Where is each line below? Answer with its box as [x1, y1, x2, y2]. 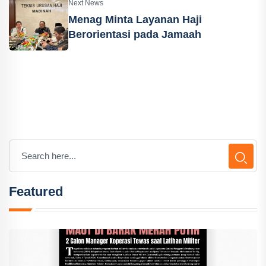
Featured [9, 184, 63, 199]
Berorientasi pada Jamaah [68, 28, 201, 40]
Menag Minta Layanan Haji [68, 14, 202, 26]
